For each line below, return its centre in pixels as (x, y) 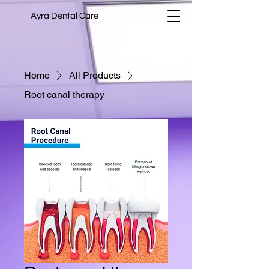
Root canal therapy (64, 95)
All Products (95, 75)
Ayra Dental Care (65, 16)
